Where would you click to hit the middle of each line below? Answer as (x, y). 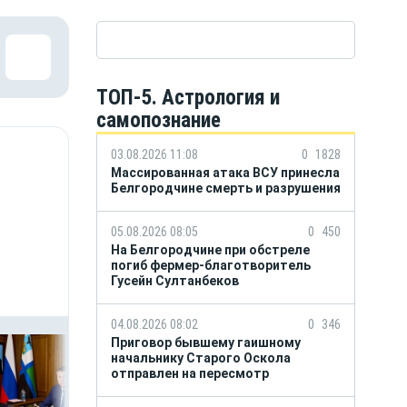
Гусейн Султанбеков (175, 281)
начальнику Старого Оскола (201, 358)
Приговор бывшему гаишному (206, 342)
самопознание (159, 120)
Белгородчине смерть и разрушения (226, 188)
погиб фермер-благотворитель (211, 265)
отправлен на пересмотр (190, 373)
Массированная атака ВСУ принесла (225, 173)
